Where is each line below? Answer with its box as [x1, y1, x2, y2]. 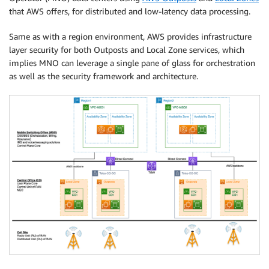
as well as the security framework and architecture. [9, 70, 198, 81]
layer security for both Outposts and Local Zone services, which [9, 44, 244, 55]
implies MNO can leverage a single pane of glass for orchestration [9, 57, 255, 68]
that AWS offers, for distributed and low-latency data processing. [9, 5, 250, 16]
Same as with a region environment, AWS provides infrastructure [9, 31, 252, 41]
